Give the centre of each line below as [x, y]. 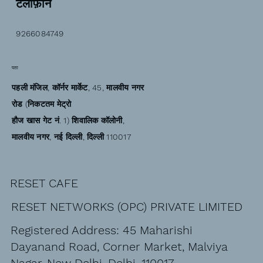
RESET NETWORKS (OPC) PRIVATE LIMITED [127, 206]
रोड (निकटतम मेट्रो [42, 104]
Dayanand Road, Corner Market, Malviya [119, 246]
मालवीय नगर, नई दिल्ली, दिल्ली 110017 [71, 137]
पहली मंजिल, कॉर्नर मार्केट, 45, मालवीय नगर [78, 88]
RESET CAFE [44, 183]
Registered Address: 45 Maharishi [101, 230]
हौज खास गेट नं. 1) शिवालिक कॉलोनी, [68, 121]
